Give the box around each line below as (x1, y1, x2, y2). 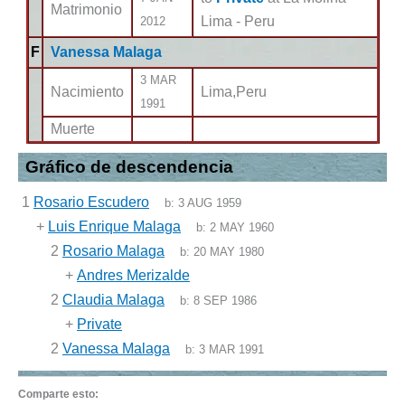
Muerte (50, 121, 95, 137)
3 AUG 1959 (178, 196, 242, 210)
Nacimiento (50, 84, 124, 99)
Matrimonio (50, 2, 122, 17)
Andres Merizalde (77, 268, 190, 283)
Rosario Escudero (33, 194, 149, 210)
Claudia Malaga (62, 292, 165, 307)
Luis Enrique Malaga (48, 219, 181, 234)
